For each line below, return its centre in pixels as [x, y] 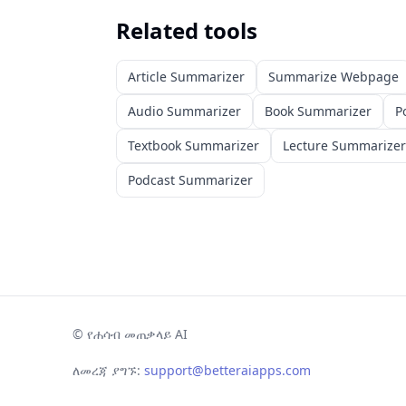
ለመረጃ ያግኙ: [106, 370]
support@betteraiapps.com [227, 370]
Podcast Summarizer [190, 180]
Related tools [187, 30]
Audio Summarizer [184, 111]
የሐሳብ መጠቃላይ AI [137, 334]
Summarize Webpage [333, 77]
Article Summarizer [186, 77]
